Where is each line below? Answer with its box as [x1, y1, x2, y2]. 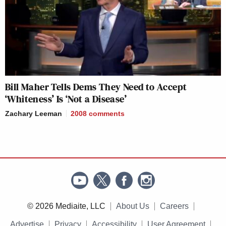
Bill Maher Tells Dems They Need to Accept [5, 80, 187, 94]
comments [89, 109, 125, 118]
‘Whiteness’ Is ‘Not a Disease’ [5, 92, 127, 106]
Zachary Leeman [5, 109, 62, 118]
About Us [116, 202, 149, 211]
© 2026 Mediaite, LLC [27, 202, 105, 211]
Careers [159, 202, 189, 211]
